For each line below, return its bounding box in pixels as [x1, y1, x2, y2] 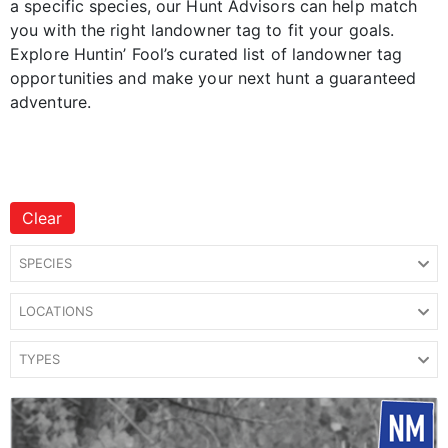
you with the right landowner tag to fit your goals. [10, 19, 395, 40]
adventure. [10, 91, 91, 112]
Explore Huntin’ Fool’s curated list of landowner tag [10, 43, 403, 64]
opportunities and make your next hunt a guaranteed [10, 67, 417, 88]
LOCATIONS [19, 302, 93, 319]
